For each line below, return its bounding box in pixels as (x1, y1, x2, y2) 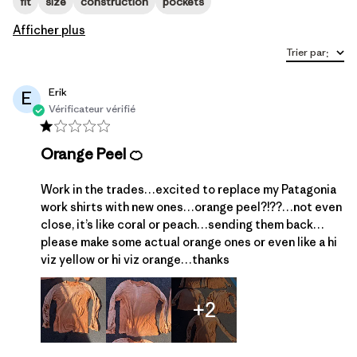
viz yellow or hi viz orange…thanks (41, 252, 229, 267)
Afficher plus (13, 22, 85, 37)
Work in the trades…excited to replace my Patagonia (41, 182, 336, 197)
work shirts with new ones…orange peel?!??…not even (41, 199, 342, 214)
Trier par (286, 45, 326, 59)
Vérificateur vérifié (49, 102, 135, 116)
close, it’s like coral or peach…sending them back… (41, 217, 324, 232)
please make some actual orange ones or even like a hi (41, 234, 337, 249)
